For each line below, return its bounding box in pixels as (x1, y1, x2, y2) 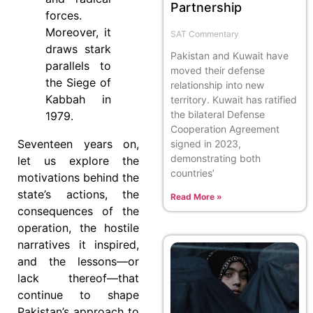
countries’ (170, 167, 214, 180)
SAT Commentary (170, 29, 239, 40)
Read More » (170, 191, 222, 203)
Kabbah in (45, 92, 111, 107)
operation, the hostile (17, 221, 139, 235)
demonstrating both (170, 152, 261, 165)
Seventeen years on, (17, 137, 139, 152)
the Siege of (45, 75, 111, 90)
